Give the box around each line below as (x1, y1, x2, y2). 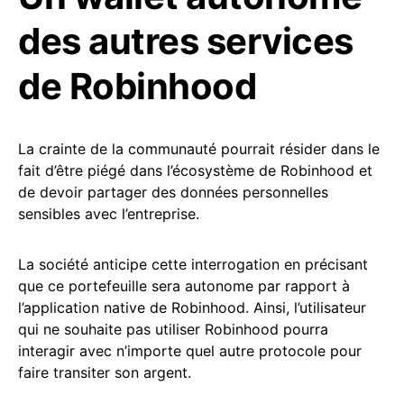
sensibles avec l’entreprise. (18, 204, 199, 223)
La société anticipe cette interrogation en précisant (18, 254, 368, 273)
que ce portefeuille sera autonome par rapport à (18, 276, 350, 295)
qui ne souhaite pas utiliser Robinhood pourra (18, 319, 328, 338)
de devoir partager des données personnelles (18, 182, 328, 201)
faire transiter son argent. (18, 363, 191, 381)
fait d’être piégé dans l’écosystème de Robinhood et (18, 161, 372, 179)
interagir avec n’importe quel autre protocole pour (18, 341, 362, 360)
